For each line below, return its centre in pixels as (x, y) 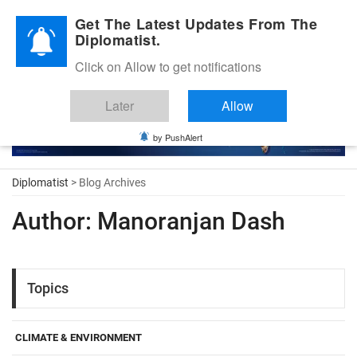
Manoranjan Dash (188, 221)
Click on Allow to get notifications (168, 67)
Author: (52, 221)
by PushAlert (178, 137)
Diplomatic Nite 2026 (64, 19)
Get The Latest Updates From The (196, 24)
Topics (48, 288)
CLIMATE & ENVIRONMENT (78, 337)
